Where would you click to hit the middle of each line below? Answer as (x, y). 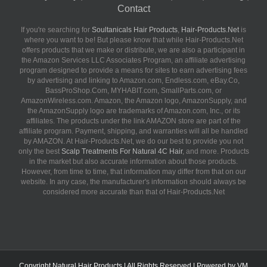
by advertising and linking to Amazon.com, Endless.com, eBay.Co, (133, 81)
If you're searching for (56, 30)
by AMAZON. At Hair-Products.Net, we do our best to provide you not (133, 142)
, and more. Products (215, 152)
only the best (40, 152)
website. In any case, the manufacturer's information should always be (133, 182)
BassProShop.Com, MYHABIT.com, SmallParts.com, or (133, 91)
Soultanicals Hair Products (135, 30)
